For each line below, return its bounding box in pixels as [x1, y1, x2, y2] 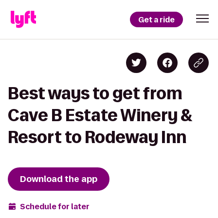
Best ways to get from [8, 84, 182, 102]
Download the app [20, 173, 97, 185]
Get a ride [138, 14, 175, 25]
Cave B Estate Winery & [8, 106, 193, 124]
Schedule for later [20, 201, 90, 212]
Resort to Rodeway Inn [8, 128, 186, 146]
